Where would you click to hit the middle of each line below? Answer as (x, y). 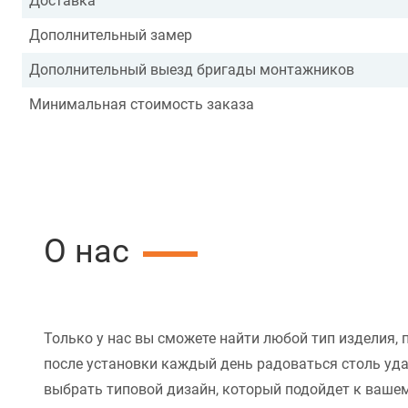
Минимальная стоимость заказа (142, 105)
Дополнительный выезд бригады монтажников (192, 70)
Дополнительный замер (111, 36)
